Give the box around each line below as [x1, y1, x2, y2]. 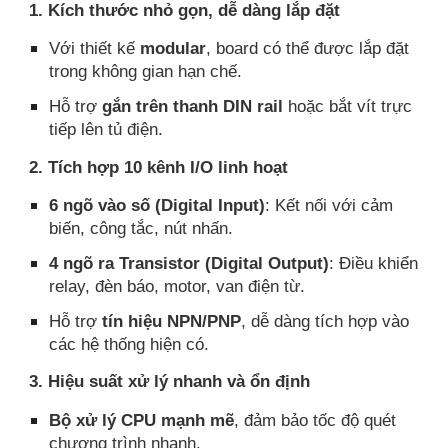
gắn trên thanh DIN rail [102, 95, 284, 116]
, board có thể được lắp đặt [206, 38, 410, 59]
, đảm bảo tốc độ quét [234, 409, 397, 430]
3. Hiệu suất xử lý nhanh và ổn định [29, 371, 311, 392]
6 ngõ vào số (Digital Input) [49, 195, 266, 216]
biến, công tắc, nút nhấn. [49, 218, 234, 239]
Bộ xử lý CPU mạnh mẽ [49, 409, 235, 430]
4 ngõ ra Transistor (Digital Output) [49, 252, 330, 273]
